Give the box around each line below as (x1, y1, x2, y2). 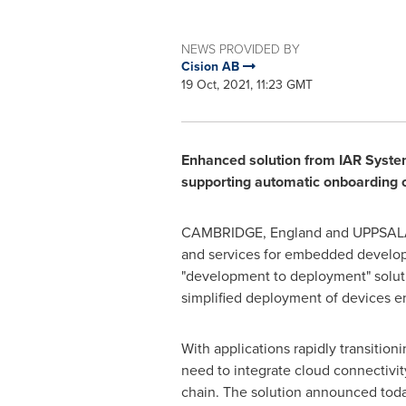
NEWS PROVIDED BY (180, 40, 300, 57)
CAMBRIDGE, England (180, 222, 322, 243)
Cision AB (180, 57, 243, 76)
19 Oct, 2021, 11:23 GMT (180, 75, 313, 94)
